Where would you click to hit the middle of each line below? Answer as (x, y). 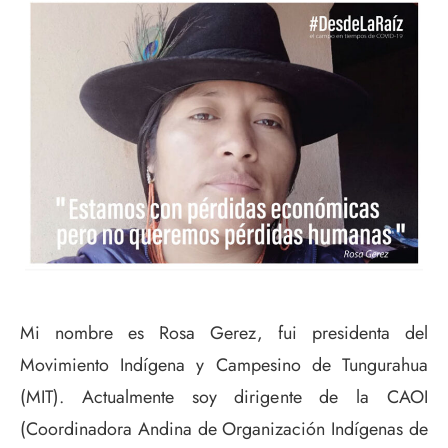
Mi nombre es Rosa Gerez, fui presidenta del (224, 332)
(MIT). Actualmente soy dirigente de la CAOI (224, 396)
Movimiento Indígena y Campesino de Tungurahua (224, 364)
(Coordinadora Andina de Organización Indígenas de (224, 428)
